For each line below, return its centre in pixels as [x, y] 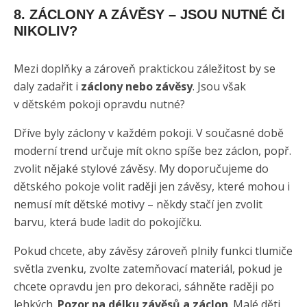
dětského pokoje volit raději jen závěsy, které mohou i [152, 186]
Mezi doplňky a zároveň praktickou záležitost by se [145, 68]
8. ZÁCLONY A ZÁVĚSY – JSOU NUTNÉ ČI [149, 14]
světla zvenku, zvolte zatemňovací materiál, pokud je [148, 268]
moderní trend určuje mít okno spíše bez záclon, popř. [152, 150]
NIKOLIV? [46, 30]
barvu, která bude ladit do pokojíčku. [108, 222]
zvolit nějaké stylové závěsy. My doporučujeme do [141, 168]
